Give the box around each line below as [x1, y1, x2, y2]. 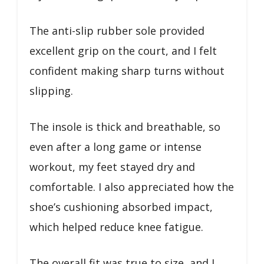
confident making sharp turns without [29, 63, 225, 78]
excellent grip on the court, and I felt [29, 43, 217, 58]
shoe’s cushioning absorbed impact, [29, 199, 213, 214]
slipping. [29, 83, 73, 98]
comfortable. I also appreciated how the [29, 179, 234, 194]
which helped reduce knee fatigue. [29, 219, 203, 234]
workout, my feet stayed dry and [29, 159, 195, 174]
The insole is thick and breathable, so [29, 119, 220, 134]
